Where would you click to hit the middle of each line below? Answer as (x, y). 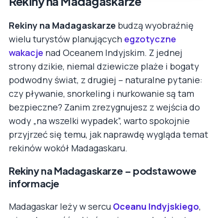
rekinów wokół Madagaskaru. (68, 148)
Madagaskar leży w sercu (61, 206)
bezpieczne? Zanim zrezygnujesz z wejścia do (104, 107)
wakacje (26, 52)
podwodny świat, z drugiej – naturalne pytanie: (106, 80)
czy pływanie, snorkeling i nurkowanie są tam (101, 93)
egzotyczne (150, 39)
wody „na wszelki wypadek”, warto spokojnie (99, 120)
